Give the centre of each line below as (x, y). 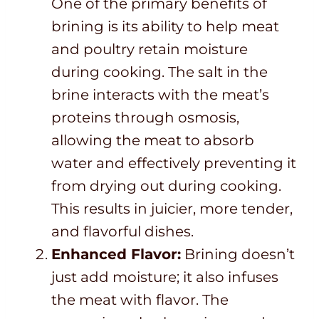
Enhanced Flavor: (116, 255)
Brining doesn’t (238, 255)
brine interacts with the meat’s (160, 95)
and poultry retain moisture (150, 49)
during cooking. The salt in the (159, 72)
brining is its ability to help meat (165, 27)
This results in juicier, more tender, (172, 209)
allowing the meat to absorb (153, 141)
